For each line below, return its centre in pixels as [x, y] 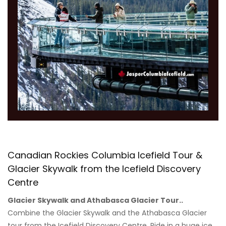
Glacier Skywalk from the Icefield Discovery [104, 168]
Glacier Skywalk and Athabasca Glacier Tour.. [95, 200]
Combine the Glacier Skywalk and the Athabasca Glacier [107, 213]
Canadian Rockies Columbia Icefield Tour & [105, 155]
